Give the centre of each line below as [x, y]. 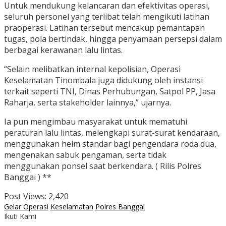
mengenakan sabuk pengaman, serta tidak [85, 155]
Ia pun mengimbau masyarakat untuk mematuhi [96, 122]
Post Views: [25, 196]
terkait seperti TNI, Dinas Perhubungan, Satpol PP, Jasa [110, 92]
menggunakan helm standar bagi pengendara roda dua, [110, 144]
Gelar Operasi [26, 207]
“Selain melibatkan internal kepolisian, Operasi [92, 69]
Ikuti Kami [20, 216]
